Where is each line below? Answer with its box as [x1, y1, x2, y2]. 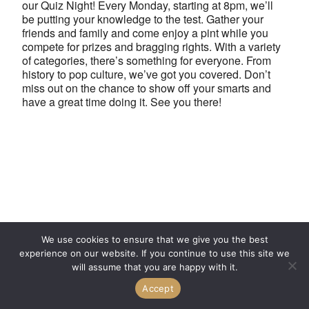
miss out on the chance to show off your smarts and [22, 80, 271, 97]
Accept [142, 282, 174, 294]
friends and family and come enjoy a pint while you [22, 25, 268, 41]
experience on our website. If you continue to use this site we [19, 248, 290, 259]
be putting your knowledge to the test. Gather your [22, 11, 263, 28]
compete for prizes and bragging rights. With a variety [22, 39, 281, 55]
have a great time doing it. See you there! [22, 94, 221, 110]
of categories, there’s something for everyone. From [22, 52, 271, 69]
